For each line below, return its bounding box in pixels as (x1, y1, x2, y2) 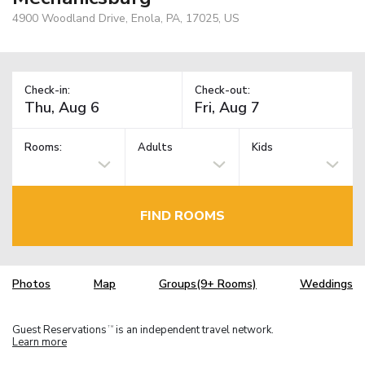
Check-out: (195, 82, 250, 98)
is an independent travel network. (113, 322, 274, 337)
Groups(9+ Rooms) (159, 276, 257, 292)
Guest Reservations (12, 322, 107, 337)
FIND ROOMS (140, 206, 225, 225)
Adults (138, 140, 174, 156)
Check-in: (24, 82, 70, 98)
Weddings (300, 276, 353, 292)
